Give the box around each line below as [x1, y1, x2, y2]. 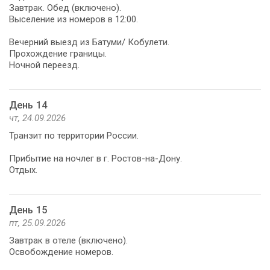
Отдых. [9, 164, 37, 175]
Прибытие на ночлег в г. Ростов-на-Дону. [9, 152, 182, 164]
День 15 [9, 204, 47, 216]
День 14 [9, 99, 47, 111]
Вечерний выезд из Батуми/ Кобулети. [9, 36, 169, 48]
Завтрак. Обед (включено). [9, 2, 121, 13]
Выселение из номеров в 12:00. [9, 13, 138, 25]
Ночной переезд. [9, 59, 80, 71]
